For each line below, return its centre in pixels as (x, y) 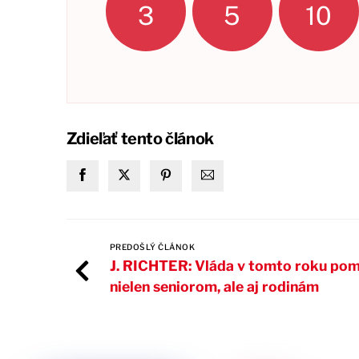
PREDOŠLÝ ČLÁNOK (152, 246)
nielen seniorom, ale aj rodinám (214, 286)
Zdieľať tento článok (140, 138)
